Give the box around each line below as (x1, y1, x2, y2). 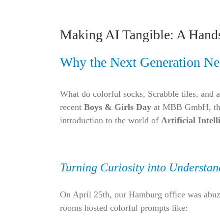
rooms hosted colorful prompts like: (59, 203, 188, 213)
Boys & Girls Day (83, 102, 151, 112)
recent (59, 102, 84, 112)
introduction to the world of (59, 115, 161, 126)
